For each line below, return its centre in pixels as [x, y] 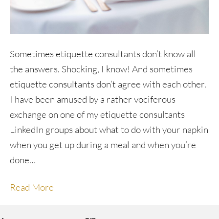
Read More [32, 187]
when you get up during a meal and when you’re [103, 144]
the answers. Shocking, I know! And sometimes [101, 69]
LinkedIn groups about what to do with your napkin [109, 129]
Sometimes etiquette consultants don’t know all [103, 54]
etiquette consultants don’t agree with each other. [108, 84]
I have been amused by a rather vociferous [93, 99]
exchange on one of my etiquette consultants [97, 114]
